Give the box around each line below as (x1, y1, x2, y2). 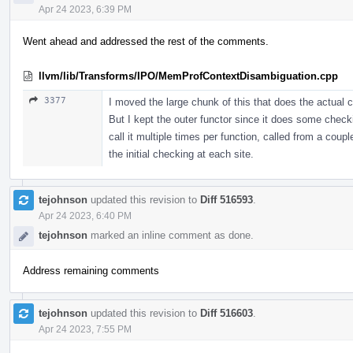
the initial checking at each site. (109, 147, 254, 160)
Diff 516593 (200, 193, 253, 206)
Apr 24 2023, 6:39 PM (39, 3, 132, 15)
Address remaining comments (23, 264, 159, 277)
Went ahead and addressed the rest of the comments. (23, 35, 269, 47)
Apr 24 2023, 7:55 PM (39, 323, 132, 335)
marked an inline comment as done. (87, 229, 254, 241)
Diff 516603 (200, 307, 253, 319)
